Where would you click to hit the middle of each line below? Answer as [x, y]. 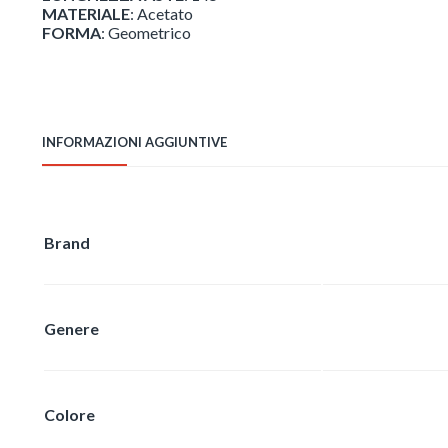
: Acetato [161, 13]
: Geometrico [146, 32]
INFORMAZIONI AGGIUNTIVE [134, 141]
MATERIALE [86, 13]
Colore [69, 414]
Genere [71, 328]
